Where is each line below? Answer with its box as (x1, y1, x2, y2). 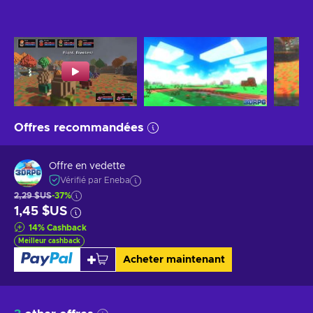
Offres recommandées (14, 121, 144, 133)
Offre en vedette (49, 161, 125, 172)
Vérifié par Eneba (60, 176, 130, 185)
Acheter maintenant (122, 254, 225, 265)
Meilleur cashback (18, 237, 80, 245)
